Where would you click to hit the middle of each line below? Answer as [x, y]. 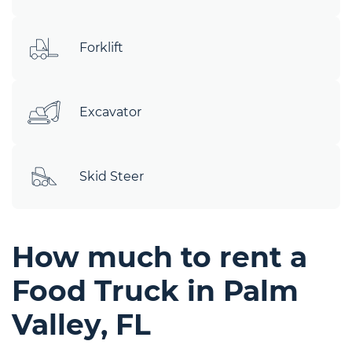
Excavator [110, 112]
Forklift [101, 48]
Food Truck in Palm [155, 291]
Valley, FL [81, 325]
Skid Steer [112, 177]
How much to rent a [159, 257]
